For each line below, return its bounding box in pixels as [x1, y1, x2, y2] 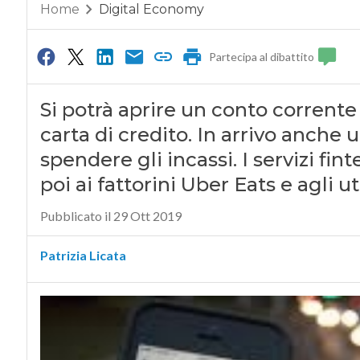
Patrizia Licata [39, 247, 126, 264]
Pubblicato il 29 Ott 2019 [39, 208, 182, 224]
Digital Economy [98, 2, 204, 18]
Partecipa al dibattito [209, 50, 315, 64]
